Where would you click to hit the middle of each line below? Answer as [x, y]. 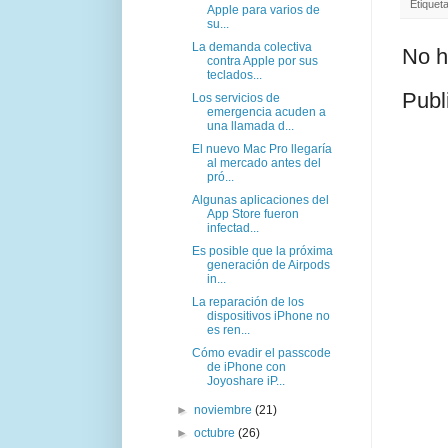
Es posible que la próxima [262, 250]
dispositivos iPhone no [268, 315]
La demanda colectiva [251, 46]
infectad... [232, 227]
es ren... [228, 329]
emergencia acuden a [266, 111]
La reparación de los [247, 301]
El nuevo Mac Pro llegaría [261, 148]
